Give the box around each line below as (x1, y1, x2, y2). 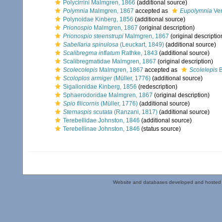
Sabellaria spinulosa (63, 41, 118, 48)
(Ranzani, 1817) (112, 109, 158, 115)
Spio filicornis (63, 100, 99, 107)
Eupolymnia (180, 7, 212, 14)
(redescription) (137, 83, 177, 90)
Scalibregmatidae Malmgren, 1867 (63, 58, 156, 65)
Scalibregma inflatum (63, 50, 120, 56)
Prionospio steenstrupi (63, 33, 123, 40)
